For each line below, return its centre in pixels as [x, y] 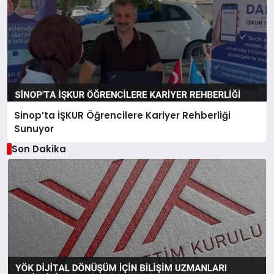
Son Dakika [39, 149]
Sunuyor [34, 128]
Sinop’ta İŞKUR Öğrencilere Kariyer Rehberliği [123, 115]
